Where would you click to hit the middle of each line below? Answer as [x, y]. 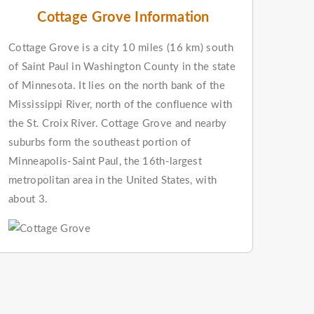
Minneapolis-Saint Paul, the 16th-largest [105, 161]
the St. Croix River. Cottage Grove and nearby [118, 123]
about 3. [28, 199]
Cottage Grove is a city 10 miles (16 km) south [121, 48]
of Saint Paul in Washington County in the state [122, 67]
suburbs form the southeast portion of [100, 142]
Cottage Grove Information [123, 17]
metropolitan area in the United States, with [113, 180]
